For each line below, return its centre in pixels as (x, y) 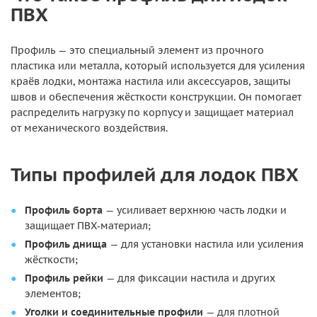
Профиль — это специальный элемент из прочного (137, 50)
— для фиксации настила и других (189, 278)
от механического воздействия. (89, 128)
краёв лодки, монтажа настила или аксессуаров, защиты (151, 81)
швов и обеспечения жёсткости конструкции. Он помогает (156, 97)
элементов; (53, 294)
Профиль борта (64, 210)
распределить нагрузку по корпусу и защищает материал (152, 113)
